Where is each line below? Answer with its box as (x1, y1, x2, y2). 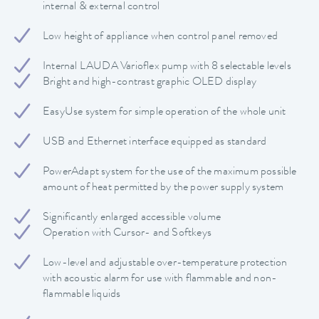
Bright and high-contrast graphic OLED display (43, 77, 256, 89)
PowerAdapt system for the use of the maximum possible (43, 167, 297, 179)
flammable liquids (43, 289, 121, 301)
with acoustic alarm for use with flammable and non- (43, 273, 278, 286)
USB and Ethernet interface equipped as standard (43, 137, 267, 149)
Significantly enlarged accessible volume (43, 212, 221, 224)
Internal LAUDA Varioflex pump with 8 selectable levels (43, 61, 291, 73)
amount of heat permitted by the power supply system (43, 182, 284, 194)
